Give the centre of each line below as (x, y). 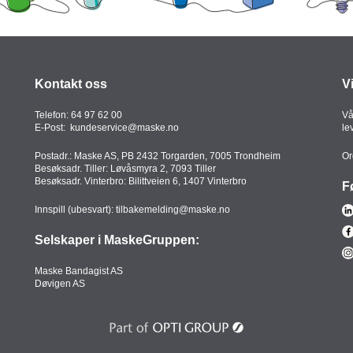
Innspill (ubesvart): (75, 210)
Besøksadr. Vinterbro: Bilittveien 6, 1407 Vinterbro (141, 182)
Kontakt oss (71, 84)
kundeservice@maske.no (124, 128)
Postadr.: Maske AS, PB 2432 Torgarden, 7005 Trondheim (158, 156)
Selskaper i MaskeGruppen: (117, 240)
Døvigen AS (60, 284)
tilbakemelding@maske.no (173, 210)
